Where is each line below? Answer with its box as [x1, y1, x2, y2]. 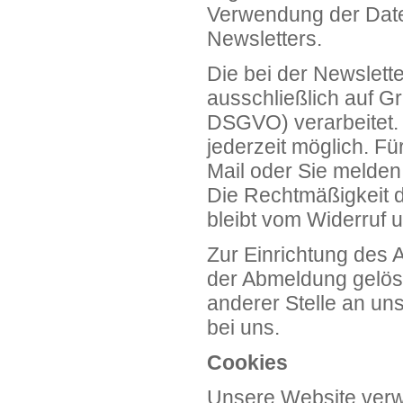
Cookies [207, 351, 288, 375]
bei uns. [207, 316, 280, 340]
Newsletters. [207, 27, 322, 51]
